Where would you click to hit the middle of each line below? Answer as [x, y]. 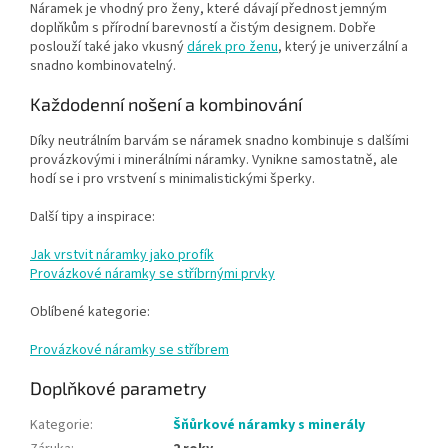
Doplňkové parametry [118, 387]
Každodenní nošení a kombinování [166, 103]
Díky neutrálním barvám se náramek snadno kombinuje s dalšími [219, 140]
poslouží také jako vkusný [108, 46]
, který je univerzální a [343, 46]
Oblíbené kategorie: [90, 311]
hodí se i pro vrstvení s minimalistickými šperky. [172, 178]
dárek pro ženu [232, 46]
